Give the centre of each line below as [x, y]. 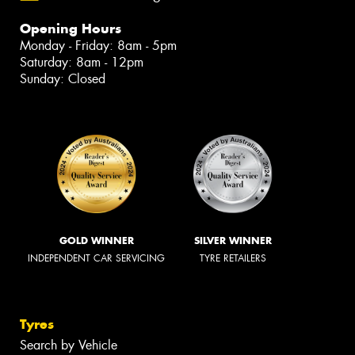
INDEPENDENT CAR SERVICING [96, 259]
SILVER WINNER [233, 241]
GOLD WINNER [96, 241]
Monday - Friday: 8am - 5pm [98, 45]
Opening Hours [71, 28]
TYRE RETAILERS [233, 259]
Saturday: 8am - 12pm [82, 62]
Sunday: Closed [63, 78]
